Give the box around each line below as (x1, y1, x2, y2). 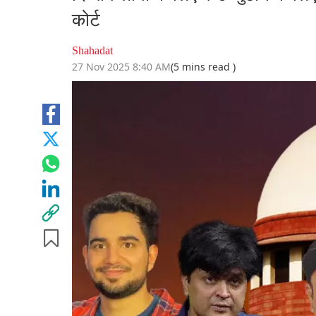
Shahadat (72, 44, 113, 57)
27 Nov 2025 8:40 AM (72, 60, 171, 74)
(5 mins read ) (171, 60, 236, 74)
